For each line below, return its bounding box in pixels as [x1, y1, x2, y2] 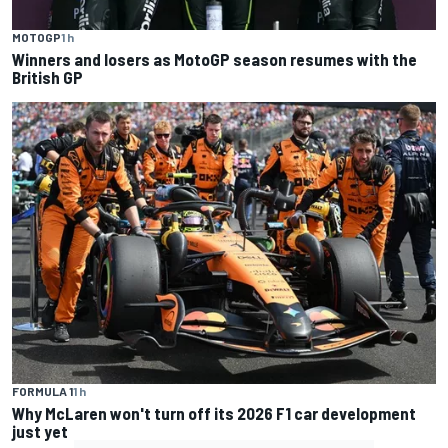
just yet [12, 421, 68, 442]
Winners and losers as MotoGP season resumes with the [12, 48, 417, 69]
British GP [12, 66, 83, 87]
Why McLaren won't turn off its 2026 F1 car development [12, 403, 416, 424]
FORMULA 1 [12, 384, 73, 399]
